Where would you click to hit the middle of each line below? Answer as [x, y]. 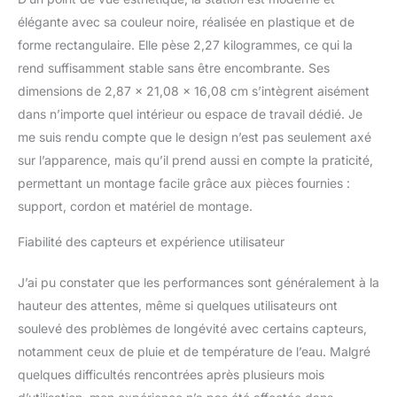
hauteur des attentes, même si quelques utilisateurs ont [178, 305]
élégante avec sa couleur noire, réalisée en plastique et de [186, 21]
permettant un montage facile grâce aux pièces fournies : [184, 183]
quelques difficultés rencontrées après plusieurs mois [171, 374]
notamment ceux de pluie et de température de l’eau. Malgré [194, 351]
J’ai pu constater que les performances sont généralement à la [198, 282]
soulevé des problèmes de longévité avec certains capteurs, [192, 328]
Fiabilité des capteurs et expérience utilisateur [151, 241]
